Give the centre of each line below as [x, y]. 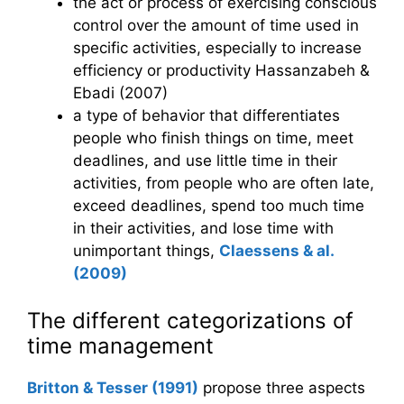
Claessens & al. [276, 251]
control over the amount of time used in [216, 26]
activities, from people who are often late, [224, 184]
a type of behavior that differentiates [207, 116]
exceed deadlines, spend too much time [219, 206]
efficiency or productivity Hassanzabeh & [221, 71]
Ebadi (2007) [120, 93]
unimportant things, [146, 251]
